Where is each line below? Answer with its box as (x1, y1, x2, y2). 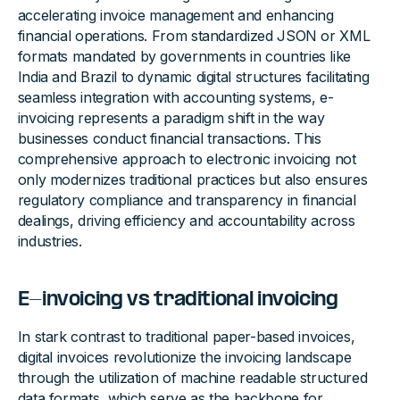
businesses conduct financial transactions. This (17, 129, 321, 148)
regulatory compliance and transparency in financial (17, 191, 356, 210)
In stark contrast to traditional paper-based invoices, (17, 328, 355, 346)
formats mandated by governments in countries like (17, 47, 352, 66)
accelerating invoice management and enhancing (17, 6, 334, 25)
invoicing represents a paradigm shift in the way (17, 109, 325, 128)
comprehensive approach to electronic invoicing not (17, 150, 356, 169)
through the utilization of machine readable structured (17, 369, 368, 387)
